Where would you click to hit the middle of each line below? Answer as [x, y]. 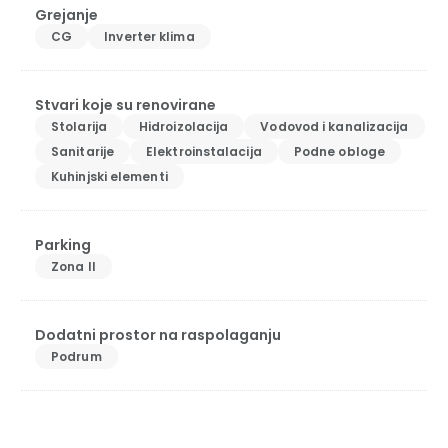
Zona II [73, 266]
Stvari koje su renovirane [125, 105]
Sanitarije [82, 151]
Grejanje [66, 15]
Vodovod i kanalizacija [334, 126]
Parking [63, 245]
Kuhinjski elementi [109, 176]
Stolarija [79, 126]
